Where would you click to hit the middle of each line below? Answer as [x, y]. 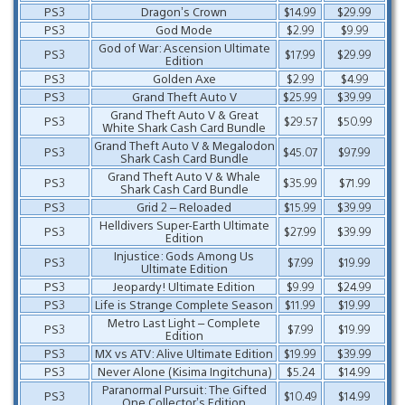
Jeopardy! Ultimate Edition [184, 286]
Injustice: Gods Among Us [184, 255]
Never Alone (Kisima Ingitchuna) [184, 371]
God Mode [184, 29]
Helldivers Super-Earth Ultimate [184, 225]
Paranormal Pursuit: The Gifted [184, 389]
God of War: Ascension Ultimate [184, 47]
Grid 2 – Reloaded [184, 207]
